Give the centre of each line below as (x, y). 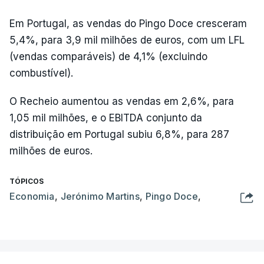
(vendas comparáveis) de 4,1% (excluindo (108, 57)
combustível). (41, 73)
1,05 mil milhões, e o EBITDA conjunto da (106, 118)
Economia (32, 196)
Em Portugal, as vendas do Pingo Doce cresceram (128, 24)
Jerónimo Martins (100, 196)
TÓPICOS (27, 181)
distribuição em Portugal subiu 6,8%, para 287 (119, 134)
